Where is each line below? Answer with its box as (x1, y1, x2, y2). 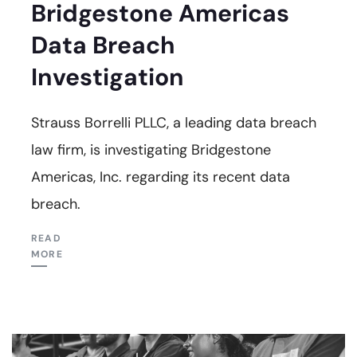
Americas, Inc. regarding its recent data (31, 167, 290, 186)
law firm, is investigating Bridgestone (31, 139, 271, 159)
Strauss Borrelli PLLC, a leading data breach (31, 112, 316, 132)
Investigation (31, 61, 184, 92)
